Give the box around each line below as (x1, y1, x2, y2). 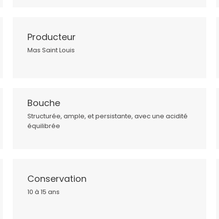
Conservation (27, 173, 87, 185)
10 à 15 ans (27, 187, 60, 197)
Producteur (27, 31, 76, 44)
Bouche (27, 97, 60, 109)
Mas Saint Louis (27, 45, 75, 55)
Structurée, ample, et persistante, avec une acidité (27, 111, 188, 121)
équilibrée (27, 121, 60, 131)
